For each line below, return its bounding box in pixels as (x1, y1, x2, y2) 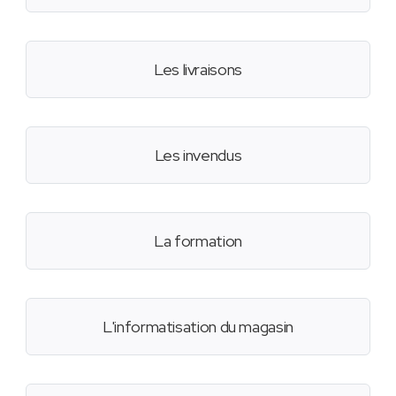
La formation (154, 231, 242, 252)
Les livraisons (154, 59, 242, 80)
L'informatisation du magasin (103, 316, 293, 338)
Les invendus (154, 145, 242, 166)
